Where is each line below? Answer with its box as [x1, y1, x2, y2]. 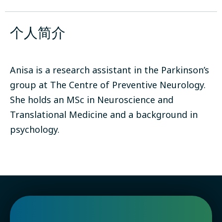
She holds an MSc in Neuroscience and [10, 93, 173, 106]
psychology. [10, 123, 59, 135]
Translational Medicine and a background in [10, 108, 198, 120]
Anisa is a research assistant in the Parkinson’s [10, 63, 209, 76]
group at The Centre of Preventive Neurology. [10, 78, 206, 91]
